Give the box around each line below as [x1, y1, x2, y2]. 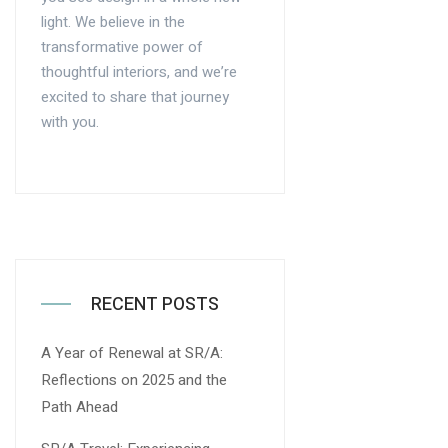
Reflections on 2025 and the [41, 368, 227, 391]
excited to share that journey [41, 86, 229, 109]
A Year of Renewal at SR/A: [41, 341, 223, 364]
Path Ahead [41, 395, 118, 418]
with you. [41, 111, 99, 134]
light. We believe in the [41, 11, 185, 34]
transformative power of [41, 36, 203, 59]
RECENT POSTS [91, 290, 219, 318]
